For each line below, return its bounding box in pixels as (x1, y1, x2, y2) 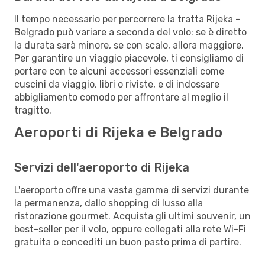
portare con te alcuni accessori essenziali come (14, 65, 224, 77)
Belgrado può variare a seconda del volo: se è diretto (14, 26, 247, 38)
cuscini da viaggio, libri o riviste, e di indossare (14, 78, 219, 90)
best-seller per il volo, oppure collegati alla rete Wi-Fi (14, 223, 246, 235)
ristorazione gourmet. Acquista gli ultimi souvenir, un (14, 210, 251, 222)
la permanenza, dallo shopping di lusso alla (14, 197, 203, 209)
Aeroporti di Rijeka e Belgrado (14, 124, 222, 141)
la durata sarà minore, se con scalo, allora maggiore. (14, 39, 244, 51)
